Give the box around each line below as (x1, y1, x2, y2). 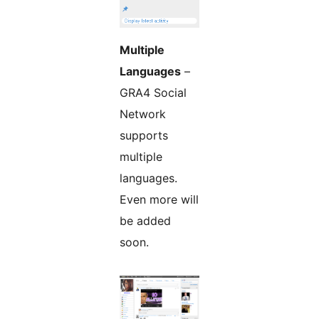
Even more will (120, 192, 199, 207)
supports (120, 128, 168, 143)
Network (120, 107, 166, 122)
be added (120, 214, 171, 229)
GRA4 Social (120, 85, 187, 100)
